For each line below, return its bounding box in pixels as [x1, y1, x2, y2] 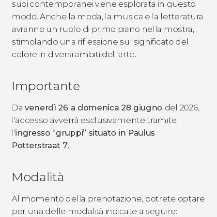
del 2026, [164, 102, 200, 112]
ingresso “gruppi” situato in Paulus [15, 127, 155, 138]
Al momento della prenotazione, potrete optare [12, 193, 205, 203]
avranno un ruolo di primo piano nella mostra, [12, 24, 194, 34]
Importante [12, 78, 80, 93]
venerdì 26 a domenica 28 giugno [25, 102, 165, 112]
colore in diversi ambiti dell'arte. [12, 49, 136, 59]
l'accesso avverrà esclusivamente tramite [12, 115, 177, 125]
